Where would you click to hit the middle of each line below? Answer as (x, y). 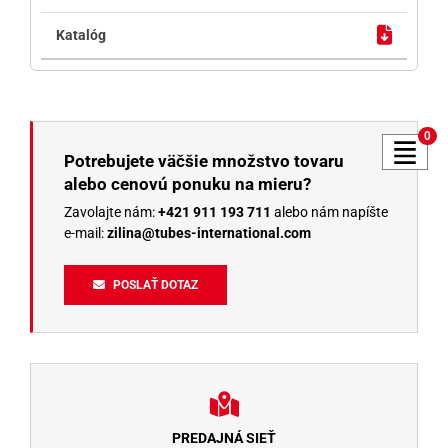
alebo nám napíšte (329, 211)
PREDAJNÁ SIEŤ (224, 437)
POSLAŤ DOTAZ (156, 284)
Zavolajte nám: (110, 211)
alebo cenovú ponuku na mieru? (187, 183)
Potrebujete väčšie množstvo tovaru (203, 160)
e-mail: (85, 232)
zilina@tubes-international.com (208, 232)
